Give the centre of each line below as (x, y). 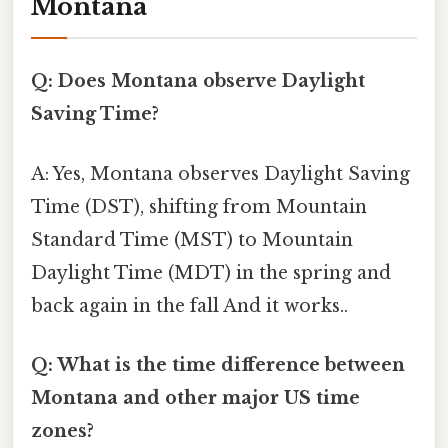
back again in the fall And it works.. (189, 305)
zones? (62, 430)
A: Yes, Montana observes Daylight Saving (220, 173)
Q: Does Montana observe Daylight (198, 81)
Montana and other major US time (195, 397)
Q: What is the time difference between (218, 364)
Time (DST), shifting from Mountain (199, 206)
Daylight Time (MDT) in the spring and (211, 272)
